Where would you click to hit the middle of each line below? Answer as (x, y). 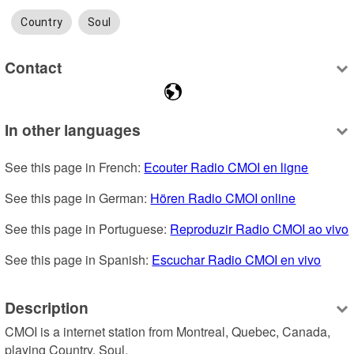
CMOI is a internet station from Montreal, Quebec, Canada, (168, 332)
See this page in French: (75, 168)
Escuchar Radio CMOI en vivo (237, 260)
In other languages (73, 130)
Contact (34, 67)
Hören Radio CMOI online (223, 198)
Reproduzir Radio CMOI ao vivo (260, 229)
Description (47, 307)
